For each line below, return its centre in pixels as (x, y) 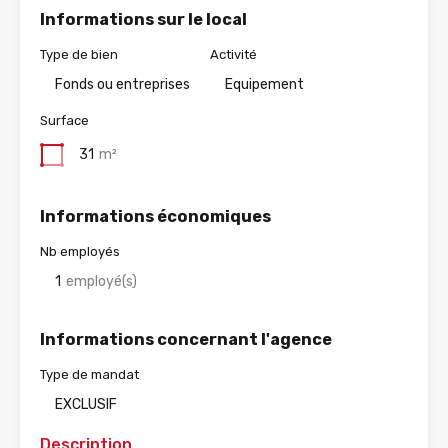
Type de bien (79, 55)
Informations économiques (155, 217)
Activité (233, 55)
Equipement (264, 85)
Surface (64, 121)
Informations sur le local (143, 20)
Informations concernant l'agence (186, 340)
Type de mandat (89, 375)
